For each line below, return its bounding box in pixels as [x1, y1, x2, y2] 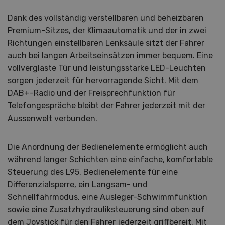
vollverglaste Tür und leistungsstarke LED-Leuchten [8, 63, 206, 73]
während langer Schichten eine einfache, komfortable [8, 155, 213, 164]
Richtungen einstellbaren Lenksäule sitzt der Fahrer [8, 38, 204, 48]
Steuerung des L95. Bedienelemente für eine [8, 167, 178, 177]
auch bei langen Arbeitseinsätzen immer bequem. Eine [8, 51, 213, 60]
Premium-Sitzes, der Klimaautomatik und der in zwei [8, 26, 206, 35]
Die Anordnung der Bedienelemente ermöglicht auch [8, 142, 208, 152]
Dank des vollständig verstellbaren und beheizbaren [8, 13, 204, 23]
